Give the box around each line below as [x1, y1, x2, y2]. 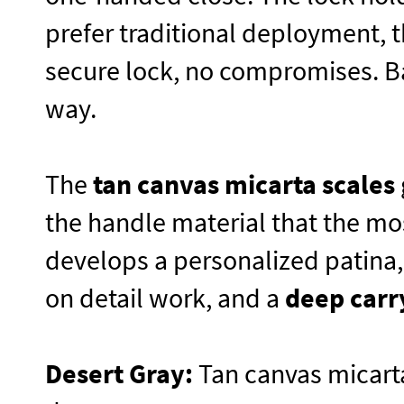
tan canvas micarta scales [93, 167, 395, 202]
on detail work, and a [45, 280, 285, 316]
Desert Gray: [45, 356, 193, 391]
